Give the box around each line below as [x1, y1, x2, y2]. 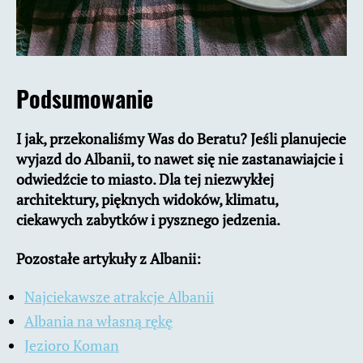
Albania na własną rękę [24, 311, 173, 331]
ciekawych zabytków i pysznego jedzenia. [16, 210, 280, 230]
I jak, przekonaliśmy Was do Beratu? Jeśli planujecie [16, 129, 346, 149]
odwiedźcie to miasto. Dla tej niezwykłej [16, 169, 274, 190]
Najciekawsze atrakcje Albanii [24, 287, 214, 307]
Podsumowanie [16, 82, 153, 116]
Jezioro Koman [24, 335, 119, 356]
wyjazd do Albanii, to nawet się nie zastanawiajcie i [16, 149, 343, 169]
